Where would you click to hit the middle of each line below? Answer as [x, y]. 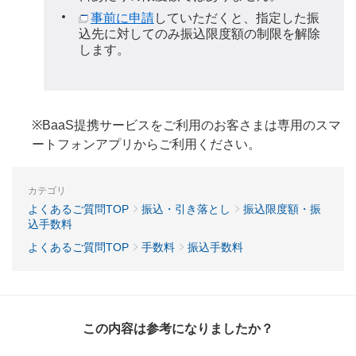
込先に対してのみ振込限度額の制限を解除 [199, 34]
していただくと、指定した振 [237, 18]
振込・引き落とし [186, 209]
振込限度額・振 [282, 209]
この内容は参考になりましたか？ [178, 329]
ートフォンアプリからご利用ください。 [146, 145]
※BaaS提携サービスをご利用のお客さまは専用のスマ [186, 126]
